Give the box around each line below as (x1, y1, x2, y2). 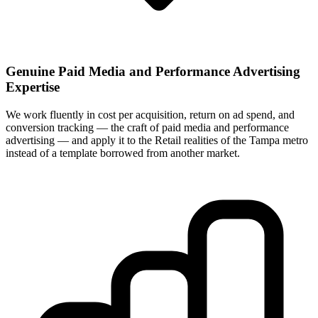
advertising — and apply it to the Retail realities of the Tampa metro (6, 133, 308, 146)
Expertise (6, 79, 60, 95)
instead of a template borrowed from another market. (6, 146, 240, 159)
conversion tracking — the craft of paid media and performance (6, 121, 289, 133)
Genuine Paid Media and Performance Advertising (6, 64, 300, 79)
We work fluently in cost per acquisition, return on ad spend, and (6, 108, 295, 121)
